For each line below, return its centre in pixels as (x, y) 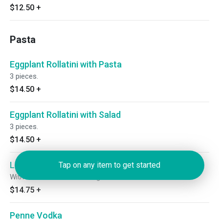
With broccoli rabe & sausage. (58, 177)
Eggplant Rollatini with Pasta (66, 64)
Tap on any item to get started (109, 165)
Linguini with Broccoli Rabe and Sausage (89, 165)
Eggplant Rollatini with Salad (65, 115)
